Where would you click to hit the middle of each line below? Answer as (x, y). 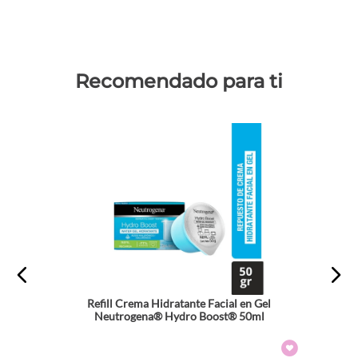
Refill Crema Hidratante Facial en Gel (179, 303)
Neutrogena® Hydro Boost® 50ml (179, 316)
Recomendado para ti (179, 81)
